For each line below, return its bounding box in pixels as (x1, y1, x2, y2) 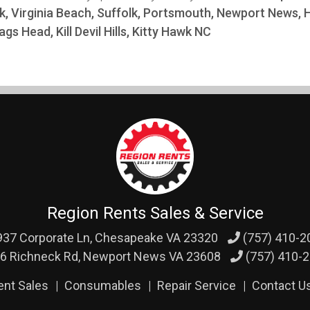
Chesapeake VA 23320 (94, 230, 218, 245)
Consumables (64, 278, 141, 293)
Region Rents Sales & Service (46, 203, 264, 223)
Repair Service (156, 278, 236, 293)
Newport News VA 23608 (82, 249, 221, 264)
